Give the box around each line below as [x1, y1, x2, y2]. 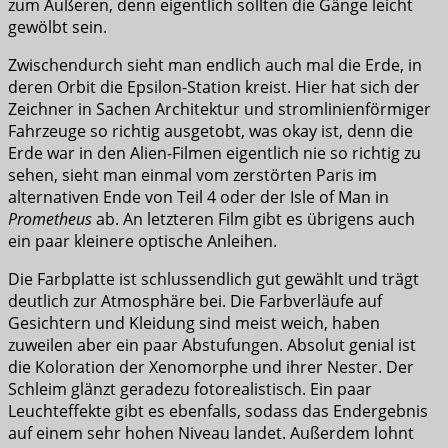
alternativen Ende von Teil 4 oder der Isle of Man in [8, 186, 389, 209]
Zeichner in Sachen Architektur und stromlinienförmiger [8, 98, 431, 121]
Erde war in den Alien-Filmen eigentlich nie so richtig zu [8, 142, 421, 165]
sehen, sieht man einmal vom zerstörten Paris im [8, 164, 377, 187]
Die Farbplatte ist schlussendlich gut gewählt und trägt [8, 268, 419, 291]
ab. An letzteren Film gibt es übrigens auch [92, 208, 415, 231]
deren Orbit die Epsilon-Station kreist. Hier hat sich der [8, 76, 420, 99]
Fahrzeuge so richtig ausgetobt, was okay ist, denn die [8, 120, 413, 143]
